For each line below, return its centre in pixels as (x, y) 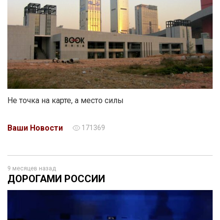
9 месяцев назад (32, 168)
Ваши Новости (35, 128)
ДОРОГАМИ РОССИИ (56, 179)
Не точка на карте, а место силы (66, 100)
